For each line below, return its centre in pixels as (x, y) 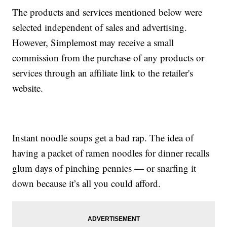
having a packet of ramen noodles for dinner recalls (111, 153)
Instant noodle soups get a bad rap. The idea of (103, 138)
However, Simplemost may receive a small (93, 43)
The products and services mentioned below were (107, 12)
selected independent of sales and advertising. (100, 27)
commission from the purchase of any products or (108, 58)
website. (28, 88)
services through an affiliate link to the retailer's (103, 73)
